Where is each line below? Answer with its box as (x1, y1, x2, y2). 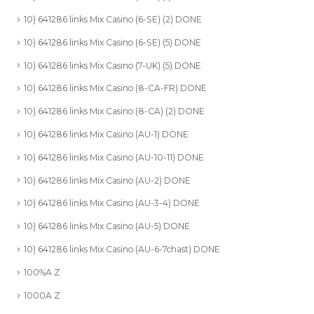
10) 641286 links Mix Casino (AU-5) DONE (24, 221, 190, 232)
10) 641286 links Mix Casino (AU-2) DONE (24, 175, 191, 186)
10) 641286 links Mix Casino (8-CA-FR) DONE (24, 83, 207, 94)
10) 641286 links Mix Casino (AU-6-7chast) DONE (24, 244, 220, 255)
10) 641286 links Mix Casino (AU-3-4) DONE (24, 198, 200, 209)
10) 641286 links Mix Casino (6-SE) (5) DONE (24, 36, 201, 48)
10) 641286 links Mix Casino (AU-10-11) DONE (24, 151, 204, 163)
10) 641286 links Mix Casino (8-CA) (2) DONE (24, 106, 205, 117)
